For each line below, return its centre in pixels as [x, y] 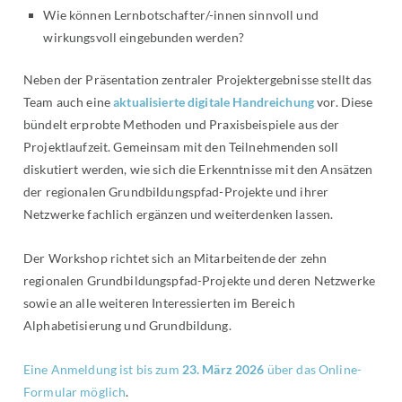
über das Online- [313, 369]
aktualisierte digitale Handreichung [214, 101]
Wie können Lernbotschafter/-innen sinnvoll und [181, 14]
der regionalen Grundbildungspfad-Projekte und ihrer [176, 191]
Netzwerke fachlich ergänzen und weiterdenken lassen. [179, 214]
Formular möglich [75, 391]
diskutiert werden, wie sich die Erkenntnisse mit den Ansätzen [198, 169]
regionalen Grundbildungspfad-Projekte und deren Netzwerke [199, 280]
